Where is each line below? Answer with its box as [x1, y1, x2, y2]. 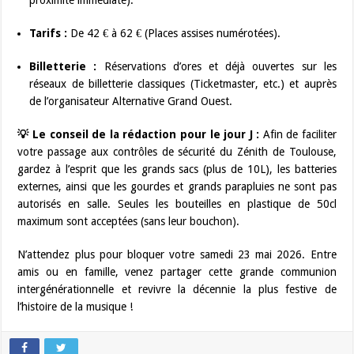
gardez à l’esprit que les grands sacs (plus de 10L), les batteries [17, 162, 337, 175]
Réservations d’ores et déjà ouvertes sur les [96, 59, 337, 73]
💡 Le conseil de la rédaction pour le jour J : [17, 127, 260, 141]
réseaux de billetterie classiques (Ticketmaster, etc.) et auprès [29, 77, 337, 90]
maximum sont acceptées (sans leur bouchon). [17, 214, 240, 228]
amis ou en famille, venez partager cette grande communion [17, 265, 337, 278]
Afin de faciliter [259, 127, 337, 141]
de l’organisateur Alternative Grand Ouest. [29, 94, 233, 107]
